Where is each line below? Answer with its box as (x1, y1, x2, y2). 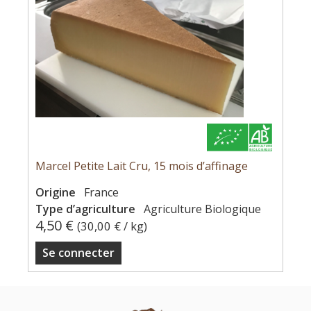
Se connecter (42, 245, 115, 260)
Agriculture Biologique (144, 201, 261, 217)
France (84, 185, 119, 200)
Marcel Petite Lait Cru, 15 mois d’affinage (35, 158, 248, 174)
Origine (35, 185, 78, 200)
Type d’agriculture (35, 201, 138, 217)
